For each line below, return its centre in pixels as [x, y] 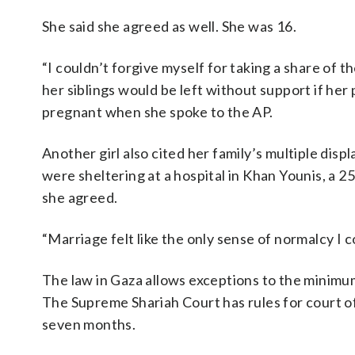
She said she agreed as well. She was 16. [169, 26]
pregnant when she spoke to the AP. [158, 112]
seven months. [89, 324]
